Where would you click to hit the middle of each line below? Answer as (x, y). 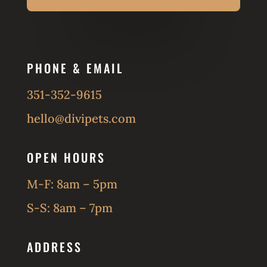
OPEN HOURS (66, 158)
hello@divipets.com (81, 119)
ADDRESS (54, 247)
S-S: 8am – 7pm (69, 208)
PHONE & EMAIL (75, 68)
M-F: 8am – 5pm (72, 184)
